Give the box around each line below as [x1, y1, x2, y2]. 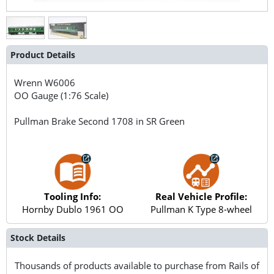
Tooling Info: [44, 190, 102, 202]
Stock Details [10, 232, 65, 244]
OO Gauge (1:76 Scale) [14, 89, 109, 102]
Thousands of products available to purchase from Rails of [15, 259, 259, 272]
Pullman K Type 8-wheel [150, 202, 253, 215]
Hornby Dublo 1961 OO [21, 202, 124, 215]
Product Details [10, 48, 75, 61]
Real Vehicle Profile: [155, 190, 248, 202]
